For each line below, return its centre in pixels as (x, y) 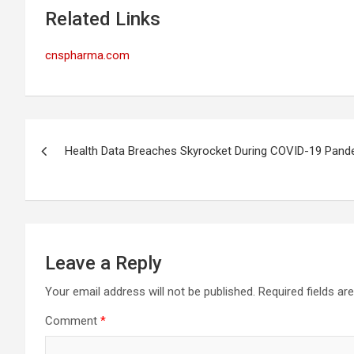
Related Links (103, 19)
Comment (73, 321)
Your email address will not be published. (150, 292)
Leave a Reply (104, 263)
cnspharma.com (87, 55)
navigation (83, 167)
